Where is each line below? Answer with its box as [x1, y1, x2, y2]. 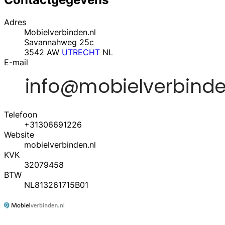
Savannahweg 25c [24, 37, 94, 47]
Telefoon [4, 109, 37, 120]
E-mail [4, 57, 28, 67]
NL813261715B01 [24, 179, 88, 190]
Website [4, 129, 34, 140]
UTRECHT [62, 47, 100, 57]
